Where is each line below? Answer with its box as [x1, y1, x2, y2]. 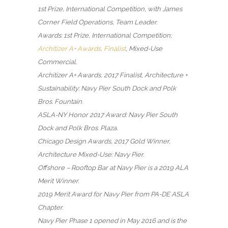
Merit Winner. [38, 177, 79, 185]
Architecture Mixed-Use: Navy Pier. [38, 150, 144, 158]
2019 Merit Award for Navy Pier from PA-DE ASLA [38, 190, 189, 198]
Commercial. [38, 58, 78, 66]
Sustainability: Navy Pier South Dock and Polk [38, 84, 176, 92]
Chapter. [38, 203, 63, 211]
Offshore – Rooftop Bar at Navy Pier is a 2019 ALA [38, 163, 188, 172]
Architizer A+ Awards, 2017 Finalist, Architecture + [38, 71, 187, 79]
